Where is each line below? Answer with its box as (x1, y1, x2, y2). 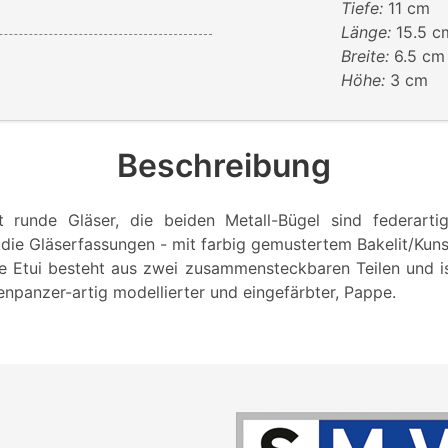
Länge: (341, 21, 397, 42)
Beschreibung (117, 145, 331, 185)
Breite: (341, 45, 395, 66)
